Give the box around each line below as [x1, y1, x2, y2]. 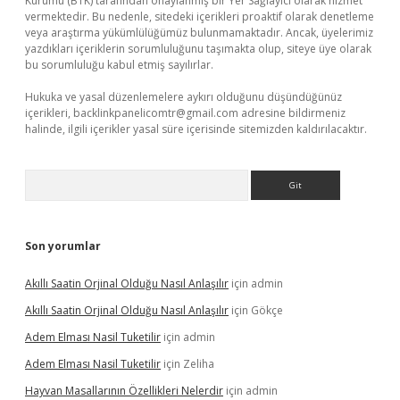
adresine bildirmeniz [238, 105, 346, 121]
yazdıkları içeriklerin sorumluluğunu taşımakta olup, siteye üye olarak [25, 41, 371, 56]
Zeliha [183, 356, 214, 371]
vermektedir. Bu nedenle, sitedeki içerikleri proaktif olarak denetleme [25, 9, 374, 24]
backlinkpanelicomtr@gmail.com [73, 105, 238, 121]
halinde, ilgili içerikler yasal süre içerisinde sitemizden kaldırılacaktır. [25, 121, 367, 137]
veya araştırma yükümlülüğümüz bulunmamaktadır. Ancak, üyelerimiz [25, 25, 373, 40]
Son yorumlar [25, 238, 101, 254]
